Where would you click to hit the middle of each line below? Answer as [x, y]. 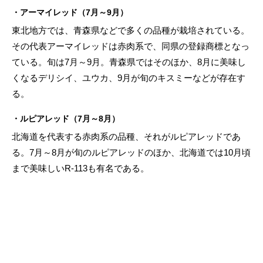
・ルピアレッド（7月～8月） [66, 118]
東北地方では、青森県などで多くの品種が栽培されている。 [131, 30]
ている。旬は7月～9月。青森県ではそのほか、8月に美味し [129, 62]
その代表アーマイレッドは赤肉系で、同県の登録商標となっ [131, 46]
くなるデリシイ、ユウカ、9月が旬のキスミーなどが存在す [129, 77]
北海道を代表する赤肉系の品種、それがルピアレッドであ [126, 136]
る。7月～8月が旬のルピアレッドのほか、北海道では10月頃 [131, 152]
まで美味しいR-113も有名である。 [80, 168]
